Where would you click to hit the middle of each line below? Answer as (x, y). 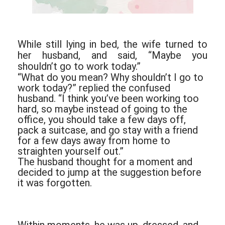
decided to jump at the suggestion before (109, 173)
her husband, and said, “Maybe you (113, 55)
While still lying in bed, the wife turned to (113, 44)
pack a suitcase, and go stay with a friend (108, 130)
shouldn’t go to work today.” (79, 67)
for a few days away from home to (94, 141)
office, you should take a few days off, (102, 120)
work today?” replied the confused (94, 88)
